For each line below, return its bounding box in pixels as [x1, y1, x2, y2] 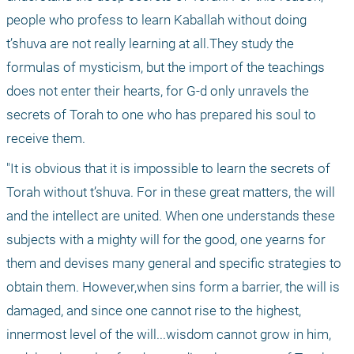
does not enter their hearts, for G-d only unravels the [6, 83, 309, 100]
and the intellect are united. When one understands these [6, 208, 335, 224]
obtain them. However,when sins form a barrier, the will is [6, 279, 340, 296]
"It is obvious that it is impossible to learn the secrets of [6, 160, 330, 177]
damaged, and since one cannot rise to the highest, [6, 303, 301, 319]
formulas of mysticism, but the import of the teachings [6, 59, 325, 76]
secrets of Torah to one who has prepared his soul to [6, 107, 316, 123]
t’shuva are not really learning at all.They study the [6, 36, 294, 52]
